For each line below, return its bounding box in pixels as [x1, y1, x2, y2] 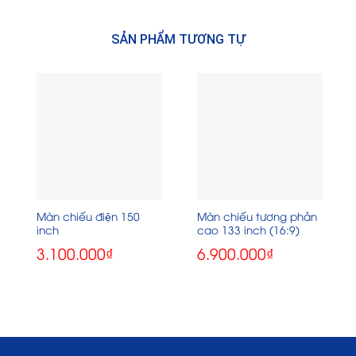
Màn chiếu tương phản [196, 207, 317, 223]
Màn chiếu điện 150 [36, 207, 140, 223]
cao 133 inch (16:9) [196, 221, 300, 237]
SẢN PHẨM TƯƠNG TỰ [110, 32, 246, 48]
